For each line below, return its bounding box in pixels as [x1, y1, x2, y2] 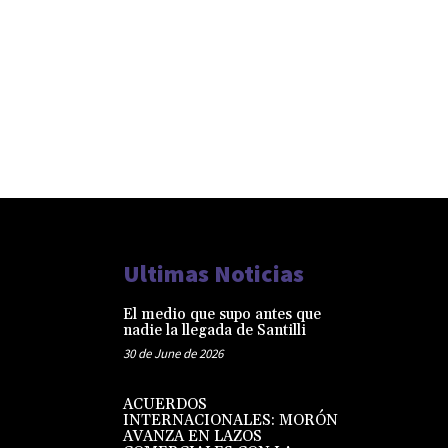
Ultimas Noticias [122, 258, 304, 289]
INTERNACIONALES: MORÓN [122, 411, 338, 431]
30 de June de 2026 [122, 345, 223, 362]
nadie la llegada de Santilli [122, 321, 306, 340]
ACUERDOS [122, 395, 207, 415]
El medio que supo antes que [122, 305, 321, 324]
